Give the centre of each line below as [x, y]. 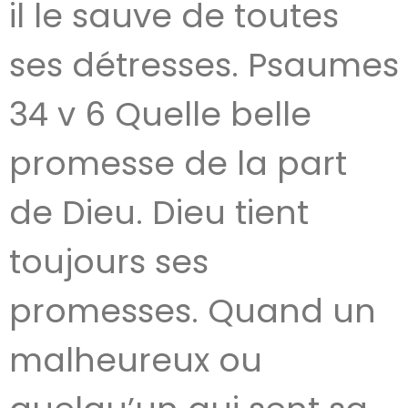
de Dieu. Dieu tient [159, 213]
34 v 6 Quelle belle [160, 114]
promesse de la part [178, 163]
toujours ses [109, 262]
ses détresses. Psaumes [204, 65]
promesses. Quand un [193, 311]
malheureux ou [136, 360]
